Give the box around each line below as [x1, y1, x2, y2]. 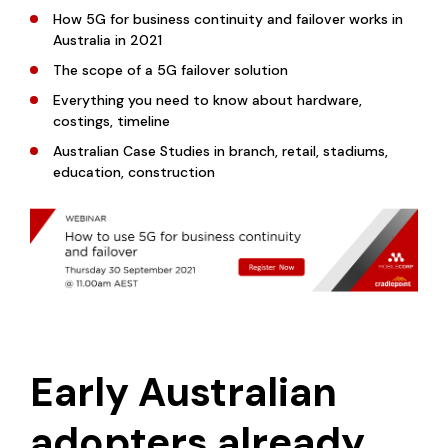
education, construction [53, 162, 215, 181]
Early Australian [30, 365, 337, 418]
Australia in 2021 [53, 30, 162, 49]
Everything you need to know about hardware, [53, 90, 362, 109]
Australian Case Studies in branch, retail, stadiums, [53, 141, 388, 160]
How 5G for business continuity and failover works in [53, 9, 403, 28]
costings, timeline [53, 111, 170, 130]
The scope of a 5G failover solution [53, 60, 288, 79]
